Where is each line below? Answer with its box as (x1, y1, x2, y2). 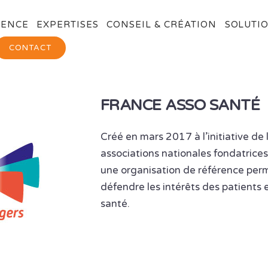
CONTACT (9, 43, 52, 53)
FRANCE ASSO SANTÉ (100, 96, 260, 114)
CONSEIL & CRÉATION (106, 19, 217, 30)
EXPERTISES (36, 19, 99, 30)
